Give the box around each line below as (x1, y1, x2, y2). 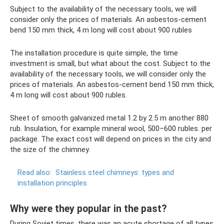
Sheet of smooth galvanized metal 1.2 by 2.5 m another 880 (10, 113, 208, 123)
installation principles (17, 178, 87, 188)
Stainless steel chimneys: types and (55, 168, 174, 177)
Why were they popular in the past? (10, 202, 166, 214)
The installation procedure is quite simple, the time (10, 48, 178, 58)
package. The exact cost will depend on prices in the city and (10, 134, 211, 144)
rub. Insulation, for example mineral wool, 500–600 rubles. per (10, 124, 212, 133)
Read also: (17, 168, 51, 177)
